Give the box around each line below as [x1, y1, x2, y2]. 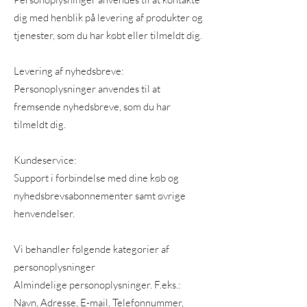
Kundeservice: [14, 153, 77, 167]
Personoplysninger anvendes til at [14, 82, 160, 95]
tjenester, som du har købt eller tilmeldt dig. [14, 29, 202, 42]
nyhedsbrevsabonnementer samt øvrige [14, 189, 186, 202]
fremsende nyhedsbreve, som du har [14, 100, 171, 113]
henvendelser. [14, 207, 75, 220]
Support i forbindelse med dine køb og [14, 171, 179, 184]
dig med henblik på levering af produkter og [14, 11, 203, 24]
